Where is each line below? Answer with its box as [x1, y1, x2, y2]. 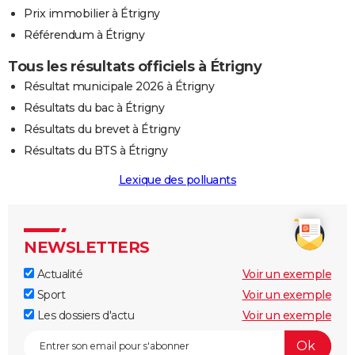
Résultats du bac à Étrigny [24, 100, 164, 115]
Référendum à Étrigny [24, 27, 144, 42]
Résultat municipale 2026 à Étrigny [24, 78, 214, 94]
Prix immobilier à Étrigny [24, 6, 160, 21]
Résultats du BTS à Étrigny [24, 143, 167, 158]
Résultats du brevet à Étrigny [24, 121, 181, 136]
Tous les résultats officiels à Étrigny [8, 57, 261, 75]
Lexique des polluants [118, 172, 237, 187]
